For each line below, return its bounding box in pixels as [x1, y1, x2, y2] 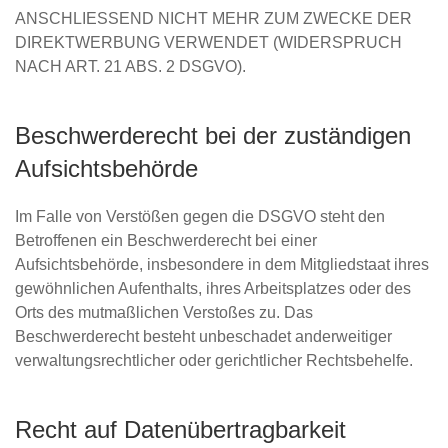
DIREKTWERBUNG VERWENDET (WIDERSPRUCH [15, 34, 402, 51]
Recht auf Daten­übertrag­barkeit [15, 416, 346, 443]
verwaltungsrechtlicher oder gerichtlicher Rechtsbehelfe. [15, 352, 413, 369]
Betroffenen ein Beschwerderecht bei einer [15, 232, 317, 249]
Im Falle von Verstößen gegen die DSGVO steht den [15, 208, 385, 225]
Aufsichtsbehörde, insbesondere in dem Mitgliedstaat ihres [15, 256, 429, 273]
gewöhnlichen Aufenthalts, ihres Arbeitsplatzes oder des [15, 280, 411, 297]
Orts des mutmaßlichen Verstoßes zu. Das [15, 304, 313, 321]
